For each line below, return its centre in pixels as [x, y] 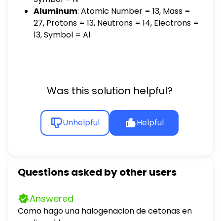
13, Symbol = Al [62, 35]
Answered [52, 199]
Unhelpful [81, 122]
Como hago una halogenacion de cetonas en [105, 211]
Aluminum [55, 11]
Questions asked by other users [97, 172]
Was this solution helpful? [110, 91]
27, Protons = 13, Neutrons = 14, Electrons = [116, 23]
